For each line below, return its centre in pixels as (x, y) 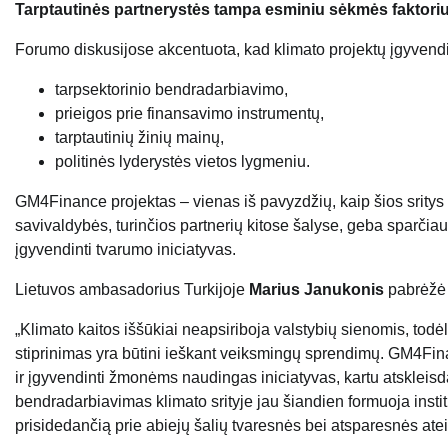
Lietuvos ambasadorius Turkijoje (132, 290)
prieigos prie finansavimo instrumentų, (189, 114)
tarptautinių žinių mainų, (139, 138)
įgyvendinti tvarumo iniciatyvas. (125, 250)
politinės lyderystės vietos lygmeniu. (182, 162)
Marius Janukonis (316, 290)
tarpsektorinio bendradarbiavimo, (171, 90)
